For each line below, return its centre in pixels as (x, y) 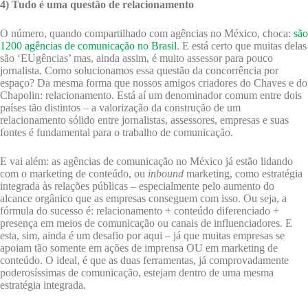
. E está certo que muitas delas (242, 46)
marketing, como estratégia (243, 174)
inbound (166, 174)
